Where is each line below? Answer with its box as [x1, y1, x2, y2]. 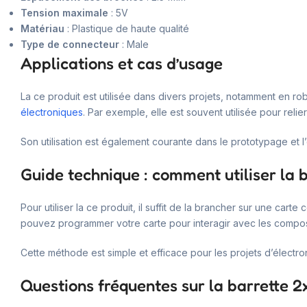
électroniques [21, 106, 83, 118]
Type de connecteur [21, 38, 119, 50]
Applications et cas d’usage [21, 53, 223, 73]
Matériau [21, 22, 64, 34]
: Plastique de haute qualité [64, 22, 189, 34]
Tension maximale [21, 6, 108, 19]
